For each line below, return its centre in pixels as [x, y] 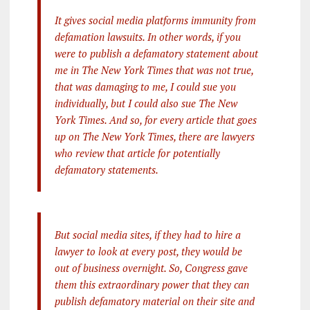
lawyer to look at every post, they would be [148, 252]
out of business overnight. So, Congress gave [151, 268]
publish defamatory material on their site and [154, 301]
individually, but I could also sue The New [146, 103]
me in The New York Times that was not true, [154, 70]
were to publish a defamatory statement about [156, 54]
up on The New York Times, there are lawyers [154, 137]
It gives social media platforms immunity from [155, 20]
